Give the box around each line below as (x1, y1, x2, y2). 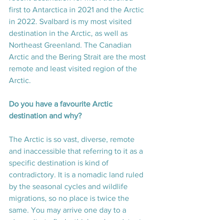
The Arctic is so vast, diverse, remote (9, 135, 137, 144)
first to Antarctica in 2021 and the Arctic (9, 5, 146, 14)
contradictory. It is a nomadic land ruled (9, 170, 145, 179)
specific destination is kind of (9, 159, 110, 167)
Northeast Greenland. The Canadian (9, 41, 134, 50)
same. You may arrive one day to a (9, 206, 128, 215)
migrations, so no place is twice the (9, 194, 131, 203)
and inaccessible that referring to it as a (9, 147, 145, 156)
